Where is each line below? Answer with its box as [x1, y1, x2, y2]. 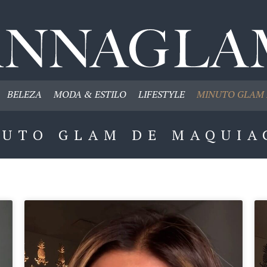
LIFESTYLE [138, 87, 185, 101]
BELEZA [7, 87, 42, 101]
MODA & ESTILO [53, 87, 126, 101]
